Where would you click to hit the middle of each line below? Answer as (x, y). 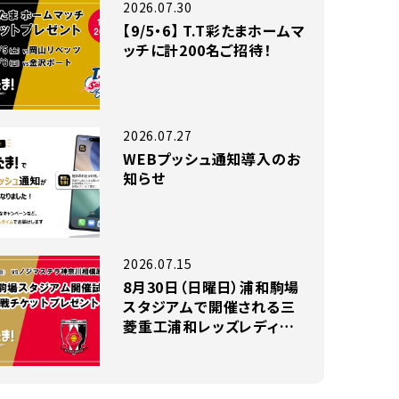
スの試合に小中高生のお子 (212, 346)
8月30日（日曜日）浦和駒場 (212, 287)
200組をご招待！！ (180, 385)
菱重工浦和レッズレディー (208, 326)
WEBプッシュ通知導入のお (212, 159)
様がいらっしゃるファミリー (212, 365)
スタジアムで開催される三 (209, 306)
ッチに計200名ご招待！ (197, 50)
